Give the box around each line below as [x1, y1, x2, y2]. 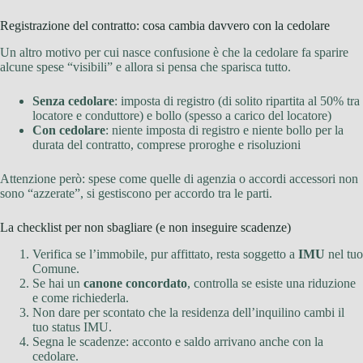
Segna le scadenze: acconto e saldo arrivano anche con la [32, 334, 323, 348]
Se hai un [32, 275, 83, 290]
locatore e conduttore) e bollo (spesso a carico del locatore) [32, 108, 331, 122]
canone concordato [83, 275, 187, 290]
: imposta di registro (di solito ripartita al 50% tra [114, 93, 360, 108]
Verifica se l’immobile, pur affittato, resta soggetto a [32, 246, 298, 261]
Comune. [32, 261, 79, 275]
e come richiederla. [32, 290, 129, 305]
